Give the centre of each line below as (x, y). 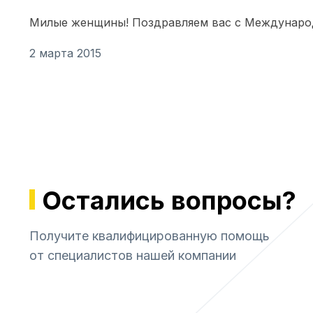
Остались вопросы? (169, 201)
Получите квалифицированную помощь (150, 236)
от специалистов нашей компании (133, 256)
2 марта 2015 (65, 53)
